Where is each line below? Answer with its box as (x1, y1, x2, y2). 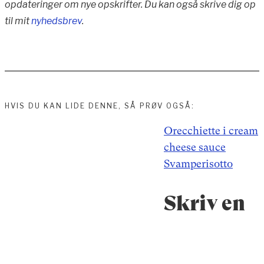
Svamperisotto (164, 157, 233, 170)
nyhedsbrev (31, 15, 82, 27)
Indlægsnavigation (4, 124, 189, 149)
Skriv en (164, 190, 245, 216)
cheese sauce (164, 140, 226, 153)
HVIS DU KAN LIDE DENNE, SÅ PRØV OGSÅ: (5, 101, 194, 110)
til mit (5, 15, 31, 27)
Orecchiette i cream (164, 124, 258, 137)
